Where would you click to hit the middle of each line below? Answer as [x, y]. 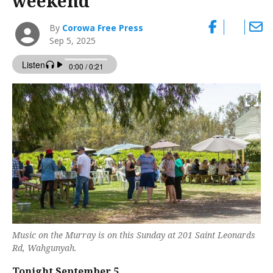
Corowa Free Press [103, 28]
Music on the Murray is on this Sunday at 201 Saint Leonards [134, 235]
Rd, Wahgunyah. [44, 247]
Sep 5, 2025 [73, 41]
